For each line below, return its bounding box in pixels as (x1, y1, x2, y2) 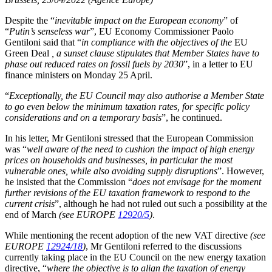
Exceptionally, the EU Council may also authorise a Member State (9, 90, 264, 101)
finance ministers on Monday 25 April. (5, 70, 152, 80)
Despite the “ (5, 15, 55, 25)
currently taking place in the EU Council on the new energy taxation (5, 252, 266, 262)
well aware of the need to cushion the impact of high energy (27, 144, 254, 154)
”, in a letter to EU (183, 59, 253, 69)
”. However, (217, 166, 264, 176)
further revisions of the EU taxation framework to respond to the (5, 188, 250, 198)
